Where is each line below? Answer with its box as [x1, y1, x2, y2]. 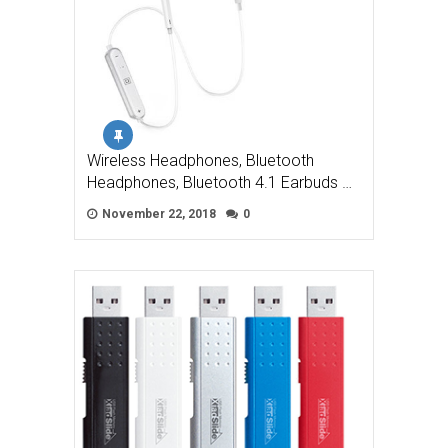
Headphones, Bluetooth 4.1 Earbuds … [87, 172, 352, 192]
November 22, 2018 [99, 206, 216, 221]
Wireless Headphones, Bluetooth [87, 150, 314, 170]
